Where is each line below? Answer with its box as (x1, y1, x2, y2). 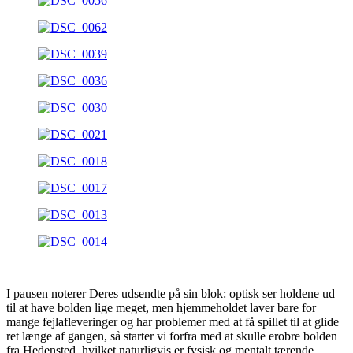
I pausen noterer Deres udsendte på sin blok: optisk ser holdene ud (6, 286, 335, 300)
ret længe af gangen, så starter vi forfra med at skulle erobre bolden (6, 329, 337, 343)
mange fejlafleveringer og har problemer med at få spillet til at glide (6, 314, 339, 329)
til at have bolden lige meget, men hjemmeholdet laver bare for (6, 300, 316, 314)
